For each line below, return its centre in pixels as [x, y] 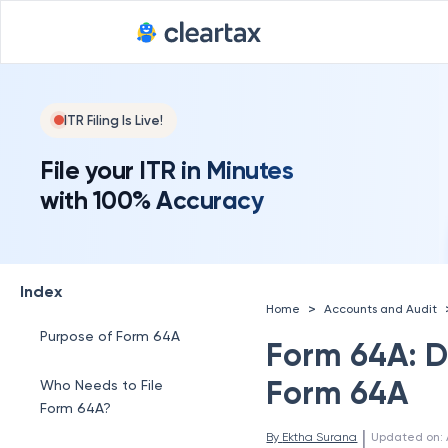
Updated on [406, 437]
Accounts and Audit [381, 308]
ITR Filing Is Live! [113, 120]
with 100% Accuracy [151, 200]
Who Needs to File [101, 385]
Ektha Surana [320, 437]
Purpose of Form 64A [110, 336]
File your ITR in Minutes [166, 170]
